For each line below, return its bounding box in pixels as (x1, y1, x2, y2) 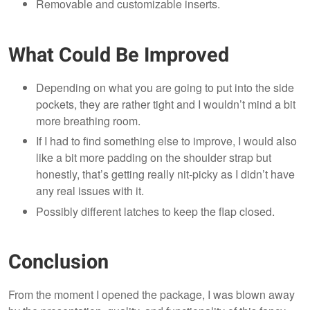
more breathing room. (36, 112, 140, 129)
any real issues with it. (36, 183, 144, 199)
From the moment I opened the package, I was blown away (8, 286, 295, 302)
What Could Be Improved (8, 40, 229, 70)
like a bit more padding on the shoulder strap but (36, 149, 271, 166)
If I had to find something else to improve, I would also (36, 133, 297, 149)
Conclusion (8, 247, 109, 277)
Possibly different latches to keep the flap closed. (36, 203, 275, 219)
